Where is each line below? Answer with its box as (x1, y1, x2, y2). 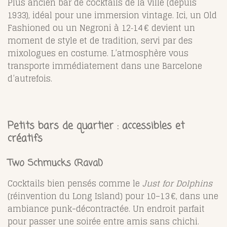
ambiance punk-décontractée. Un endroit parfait (8, 201, 205, 216)
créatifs (8, 131, 43, 146)
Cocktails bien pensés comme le (8, 176, 142, 191)
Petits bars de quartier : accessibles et (8, 118, 184, 134)
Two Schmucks (8, 156, 71, 170)
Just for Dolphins (142, 176, 212, 191)
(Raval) (71, 156, 103, 170)
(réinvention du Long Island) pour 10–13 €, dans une (8, 188, 218, 203)
